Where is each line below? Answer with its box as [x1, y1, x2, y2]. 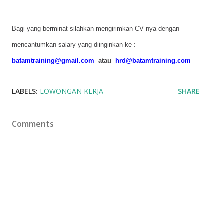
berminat [43, 25, 68, 32]
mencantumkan [12, 41, 56, 48]
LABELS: [12, 86, 38, 96]
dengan [158, 25, 179, 32]
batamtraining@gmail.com [12, 57, 98, 64]
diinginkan [94, 41, 123, 48]
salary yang [56, 41, 94, 48]
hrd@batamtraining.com [115, 57, 191, 64]
